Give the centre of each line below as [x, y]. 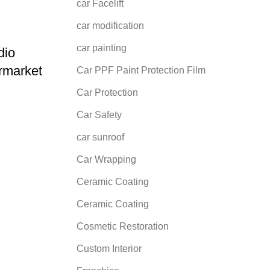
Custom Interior [109, 248]
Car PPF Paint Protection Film [141, 70]
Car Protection [107, 92]
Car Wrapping [106, 159]
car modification [110, 25]
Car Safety [99, 115]
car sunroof [100, 137]
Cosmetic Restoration [123, 226]
